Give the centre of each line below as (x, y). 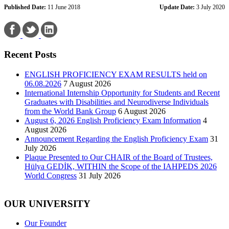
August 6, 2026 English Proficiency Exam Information (113, 120)
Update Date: (177, 7)
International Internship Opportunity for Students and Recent (122, 93)
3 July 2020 (210, 7)
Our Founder (45, 223)
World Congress (51, 175)
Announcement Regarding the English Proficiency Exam (116, 139)
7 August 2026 (87, 83)
